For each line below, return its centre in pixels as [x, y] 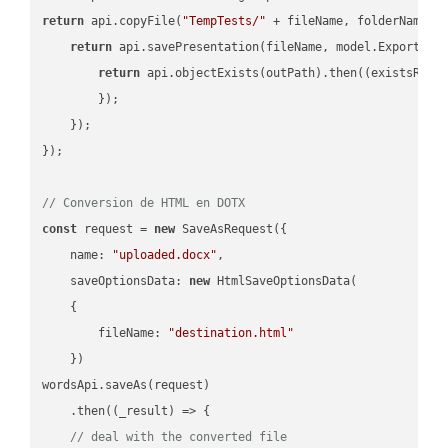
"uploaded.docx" [165, 254]
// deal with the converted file [179, 436]
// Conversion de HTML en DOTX [144, 202]
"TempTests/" [224, 20]
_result [144, 410]
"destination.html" [231, 332]
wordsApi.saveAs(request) [126, 384]
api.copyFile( [133, 20]
